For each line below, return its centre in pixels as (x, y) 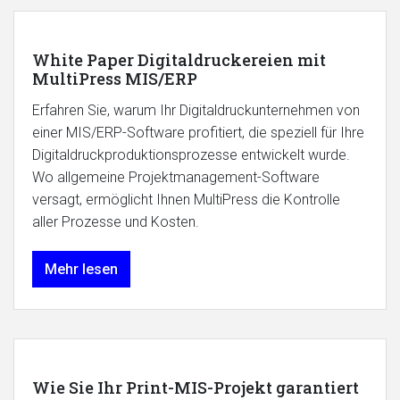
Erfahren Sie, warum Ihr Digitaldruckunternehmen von (196, 110)
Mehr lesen (81, 269)
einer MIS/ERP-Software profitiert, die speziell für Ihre (198, 133)
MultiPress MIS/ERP (115, 79)
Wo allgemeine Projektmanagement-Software (176, 177)
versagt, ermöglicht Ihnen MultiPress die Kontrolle (186, 200)
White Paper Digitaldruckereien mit (179, 60)
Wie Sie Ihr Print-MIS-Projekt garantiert (196, 387)
